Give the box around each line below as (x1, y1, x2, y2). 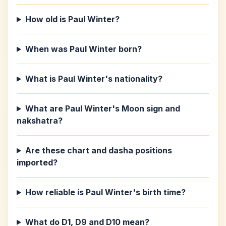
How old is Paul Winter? (25, 14, 120, 24)
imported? (17, 157, 58, 167)
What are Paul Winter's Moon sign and (25, 103, 180, 114)
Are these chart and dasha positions (25, 145, 172, 155)
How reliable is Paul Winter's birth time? (25, 187, 186, 197)
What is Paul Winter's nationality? (25, 74, 162, 84)
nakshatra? (17, 116, 63, 126)
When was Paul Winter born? (25, 44, 142, 54)
